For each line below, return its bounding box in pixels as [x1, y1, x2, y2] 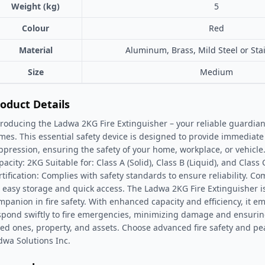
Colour [22, 22, 50, 34]
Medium [200, 66, 234, 77]
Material [18, 44, 53, 56]
